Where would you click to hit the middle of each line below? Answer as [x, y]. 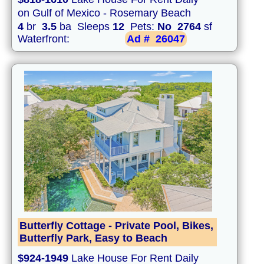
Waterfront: [45, 39]
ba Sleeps [85, 27]
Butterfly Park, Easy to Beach [93, 238]
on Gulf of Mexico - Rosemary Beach [104, 13]
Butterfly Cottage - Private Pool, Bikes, [116, 226]
